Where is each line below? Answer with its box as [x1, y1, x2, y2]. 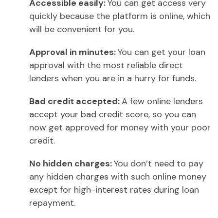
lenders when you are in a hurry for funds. [29, 73, 196, 85]
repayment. [29, 197, 75, 209]
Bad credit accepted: [29, 95, 122, 108]
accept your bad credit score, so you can [29, 109, 196, 121]
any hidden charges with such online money [29, 171, 206, 183]
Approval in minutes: [29, 46, 118, 58]
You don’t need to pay [114, 158, 203, 170]
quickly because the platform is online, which [29, 10, 210, 22]
